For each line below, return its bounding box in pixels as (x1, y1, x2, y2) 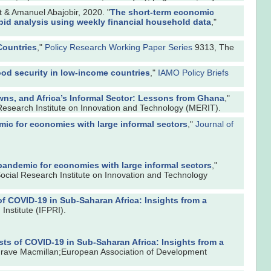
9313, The (192, 42, 234, 52)
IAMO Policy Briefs (158, 68, 229, 78)
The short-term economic (110, 7, 214, 17)
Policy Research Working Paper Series (45, 42, 192, 52)
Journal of (195, 119, 233, 129)
